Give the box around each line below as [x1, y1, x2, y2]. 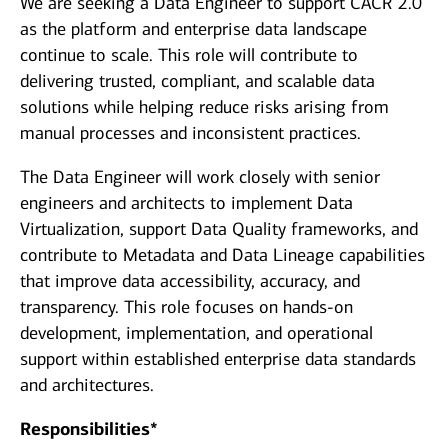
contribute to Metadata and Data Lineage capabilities [20, 244, 425, 267]
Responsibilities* [20, 418, 158, 441]
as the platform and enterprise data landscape [20, 18, 367, 41]
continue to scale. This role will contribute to [20, 44, 358, 67]
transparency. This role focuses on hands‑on [20, 296, 353, 319]
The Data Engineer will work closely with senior [20, 166, 380, 189]
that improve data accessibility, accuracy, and [20, 270, 360, 293]
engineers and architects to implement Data [20, 192, 353, 215]
